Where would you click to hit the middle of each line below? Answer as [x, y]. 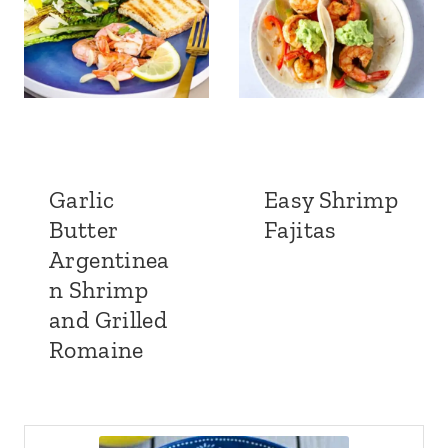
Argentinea [109, 259]
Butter [84, 229]
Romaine [96, 349]
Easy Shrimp [331, 199]
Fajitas [300, 229]
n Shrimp [99, 289]
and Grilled [108, 319]
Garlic [82, 199]
